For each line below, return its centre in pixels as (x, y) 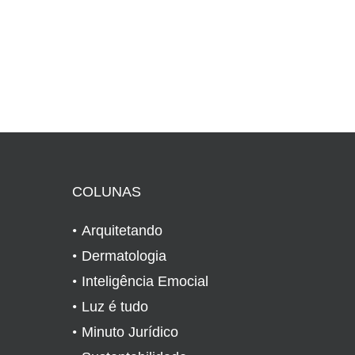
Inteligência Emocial (145, 281)
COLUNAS (107, 191)
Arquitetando (122, 230)
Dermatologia (124, 256)
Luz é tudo (115, 306)
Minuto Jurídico (130, 332)
